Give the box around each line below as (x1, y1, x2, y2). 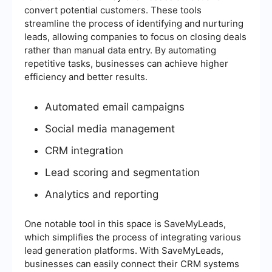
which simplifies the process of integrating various (24, 231, 241, 243)
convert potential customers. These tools (24, 4, 202, 16)
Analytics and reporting (45, 188, 158, 200)
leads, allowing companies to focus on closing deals (24, 30, 246, 42)
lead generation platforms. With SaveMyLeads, (24, 244, 223, 256)
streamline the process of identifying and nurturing (24, 17, 243, 29)
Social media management (45, 122, 175, 135)
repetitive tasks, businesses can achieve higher (24, 57, 228, 69)
